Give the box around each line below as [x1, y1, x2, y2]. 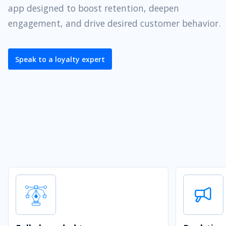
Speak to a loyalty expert [15, 54, 105, 64]
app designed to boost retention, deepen [8, 2, 179, 15]
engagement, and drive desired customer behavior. [8, 17, 220, 30]
